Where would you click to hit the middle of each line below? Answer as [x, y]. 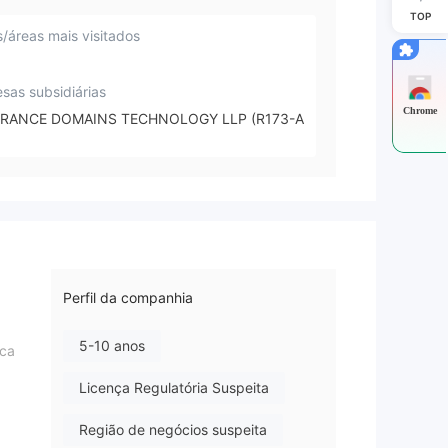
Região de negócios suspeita [173, 430]
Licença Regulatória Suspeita [174, 388]
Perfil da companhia [128, 298]
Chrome [420, 110]
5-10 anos [112, 346]
